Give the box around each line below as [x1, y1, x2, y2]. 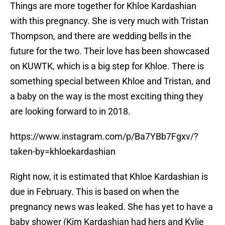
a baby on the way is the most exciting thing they [10, 91, 203, 102]
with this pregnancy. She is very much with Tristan [10, 16, 208, 27]
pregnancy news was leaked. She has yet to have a [10, 201, 213, 212]
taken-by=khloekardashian [10, 146, 116, 157]
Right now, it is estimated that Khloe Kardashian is [10, 171, 208, 182]
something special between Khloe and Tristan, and [10, 76, 210, 87]
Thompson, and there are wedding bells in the [10, 31, 191, 42]
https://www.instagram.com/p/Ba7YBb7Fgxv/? [10, 131, 198, 142]
